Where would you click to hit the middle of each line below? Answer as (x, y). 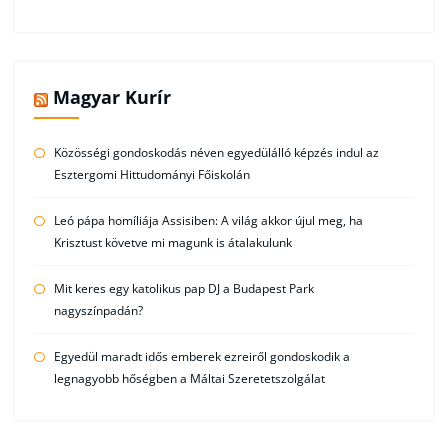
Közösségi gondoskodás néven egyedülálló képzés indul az (216, 152)
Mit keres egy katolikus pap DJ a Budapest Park (183, 288)
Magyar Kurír (111, 97)
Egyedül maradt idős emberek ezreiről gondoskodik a (201, 356)
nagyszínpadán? (98, 310)
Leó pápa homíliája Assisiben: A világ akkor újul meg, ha (208, 220)
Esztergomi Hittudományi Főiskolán (151, 174)
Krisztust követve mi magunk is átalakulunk (172, 242)
